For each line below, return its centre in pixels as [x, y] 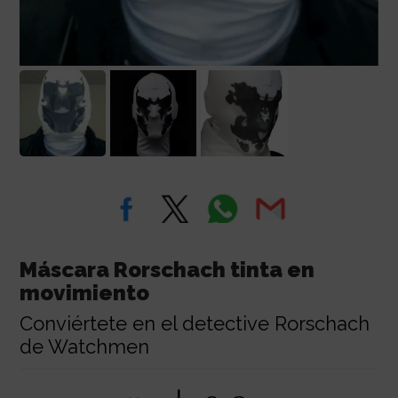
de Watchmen [84, 346]
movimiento [84, 292]
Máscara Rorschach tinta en [167, 269]
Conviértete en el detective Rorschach [194, 323]
